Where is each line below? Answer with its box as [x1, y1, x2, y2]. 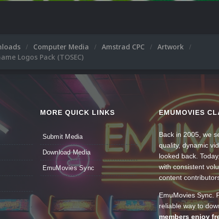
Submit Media [42, 133, 83, 141]
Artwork [157, 42, 186, 52]
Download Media [42, 149, 91, 156]
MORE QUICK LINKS [40, 109, 115, 117]
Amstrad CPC [102, 42, 147, 52]
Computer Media [33, 42, 91, 52]
